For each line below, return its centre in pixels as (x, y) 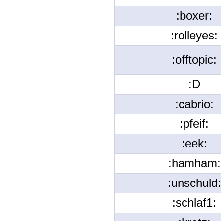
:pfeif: (194, 124)
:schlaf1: (194, 203)
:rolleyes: (194, 36)
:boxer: (194, 16)
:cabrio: (194, 104)
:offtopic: (194, 60)
